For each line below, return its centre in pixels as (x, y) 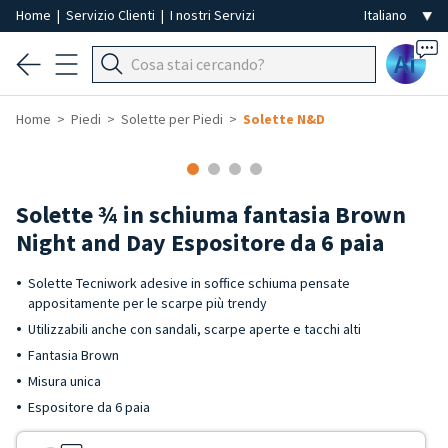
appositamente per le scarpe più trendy (147, 303)
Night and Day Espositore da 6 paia (200, 242)
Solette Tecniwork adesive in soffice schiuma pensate (189, 283)
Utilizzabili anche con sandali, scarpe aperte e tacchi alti (194, 329)
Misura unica (64, 381)
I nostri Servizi (212, 15)
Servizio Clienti (112, 15)
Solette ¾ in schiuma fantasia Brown (211, 214)
